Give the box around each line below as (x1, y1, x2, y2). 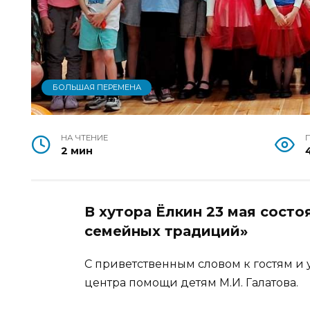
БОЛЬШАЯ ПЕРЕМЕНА (52, 82, 141, 93)
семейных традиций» (84, 223, 248, 240)
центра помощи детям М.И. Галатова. (84, 276, 298, 290)
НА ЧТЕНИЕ (61, 133, 109, 143)
